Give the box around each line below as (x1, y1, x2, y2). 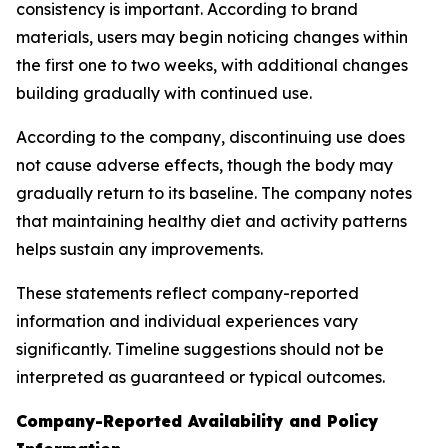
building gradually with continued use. (16, 83, 312, 103)
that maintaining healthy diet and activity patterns (16, 211, 407, 231)
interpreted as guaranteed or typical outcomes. (16, 367, 385, 387)
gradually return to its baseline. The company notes (16, 183, 412, 203)
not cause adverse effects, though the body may (16, 155, 393, 175)
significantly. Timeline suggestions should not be (16, 339, 384, 359)
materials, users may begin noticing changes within (16, 27, 408, 47)
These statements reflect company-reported (16, 283, 359, 303)
